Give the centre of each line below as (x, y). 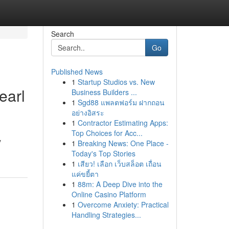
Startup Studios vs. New (116, 82)
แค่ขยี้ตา (85, 174)
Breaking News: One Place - (123, 143)
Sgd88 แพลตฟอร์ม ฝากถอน (121, 102)
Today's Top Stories (103, 153)
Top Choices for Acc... (107, 133)
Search (62, 34)
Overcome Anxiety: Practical (123, 204)
